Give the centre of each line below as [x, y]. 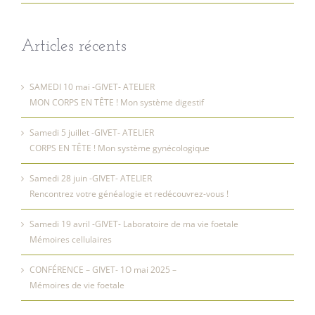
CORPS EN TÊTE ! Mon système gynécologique [120, 148]
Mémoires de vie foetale [77, 285]
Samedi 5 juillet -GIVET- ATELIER [92, 132]
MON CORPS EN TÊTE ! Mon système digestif [117, 102]
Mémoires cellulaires [71, 239]
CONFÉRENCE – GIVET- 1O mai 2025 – [103, 269]
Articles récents [74, 46]
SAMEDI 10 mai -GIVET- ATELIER [92, 86]
